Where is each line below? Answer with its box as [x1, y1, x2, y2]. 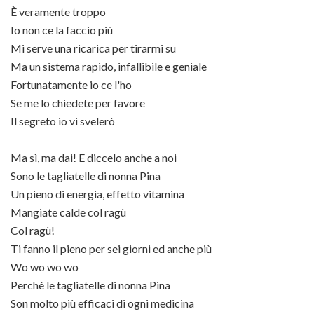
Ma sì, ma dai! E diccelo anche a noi [11, 151, 177, 164]
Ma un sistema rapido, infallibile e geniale [11, 60, 207, 73]
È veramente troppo [11, 5, 106, 18]
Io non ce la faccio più [11, 23, 113, 36]
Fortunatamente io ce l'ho [11, 78, 132, 91]
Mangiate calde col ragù [11, 205, 126, 219]
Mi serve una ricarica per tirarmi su [11, 41, 176, 55]
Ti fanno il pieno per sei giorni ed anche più [11, 242, 212, 255]
